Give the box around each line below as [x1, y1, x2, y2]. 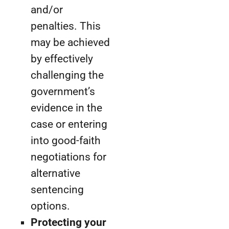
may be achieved [31, 36, 110, 49]
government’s [31, 85, 95, 98]
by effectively [31, 53, 93, 65]
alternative [31, 167, 80, 180]
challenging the [31, 69, 104, 82]
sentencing [31, 184, 84, 196]
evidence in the [31, 102, 102, 114]
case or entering [31, 118, 107, 131]
